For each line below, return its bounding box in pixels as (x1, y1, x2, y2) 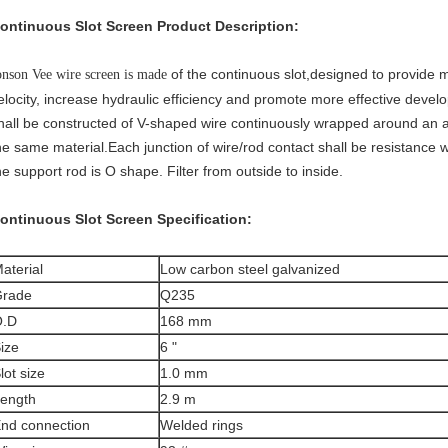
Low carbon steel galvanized (160, 261, 340, 277)
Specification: (157, 211, 252, 227)
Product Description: (157, 18, 299, 34)
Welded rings (160, 417, 243, 433)
